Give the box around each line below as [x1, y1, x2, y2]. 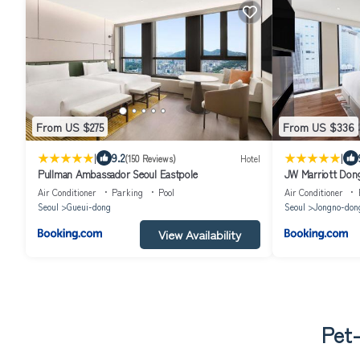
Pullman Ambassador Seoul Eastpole [38, 166, 198, 182]
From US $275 [36, 118, 104, 135]
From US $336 [282, 118, 354, 135]
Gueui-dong [67, 200, 111, 214]
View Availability [158, 226, 241, 243]
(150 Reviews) [125, 151, 176, 165]
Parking [112, 186, 143, 199]
